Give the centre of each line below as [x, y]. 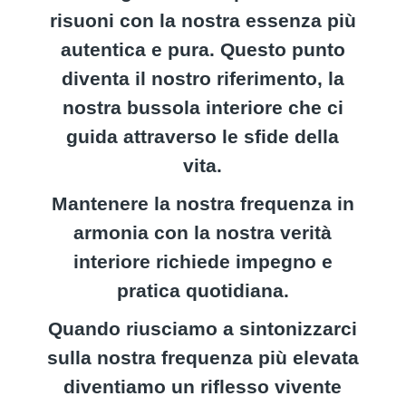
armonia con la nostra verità [203, 232]
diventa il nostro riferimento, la [203, 78]
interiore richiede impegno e [203, 261]
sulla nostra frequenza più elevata [203, 358]
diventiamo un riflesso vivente [203, 387]
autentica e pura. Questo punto [203, 49]
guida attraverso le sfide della [203, 136]
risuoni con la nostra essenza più [203, 20]
